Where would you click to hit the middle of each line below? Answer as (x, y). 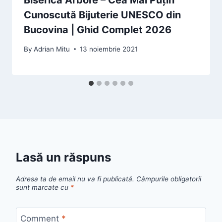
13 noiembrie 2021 (109, 49)
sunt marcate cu (43, 187)
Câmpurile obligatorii (169, 179)
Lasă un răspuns (63, 157)
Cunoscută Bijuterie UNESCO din (102, 15)
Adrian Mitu (52, 49)
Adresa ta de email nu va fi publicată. (75, 179)
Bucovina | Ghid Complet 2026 (98, 30)
